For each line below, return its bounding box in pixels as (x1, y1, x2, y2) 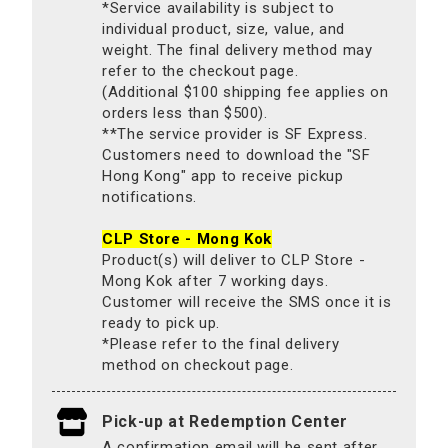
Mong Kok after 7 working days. (102, 271, 329, 290)
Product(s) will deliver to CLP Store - (102, 250, 366, 269)
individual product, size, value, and (102, 19, 346, 38)
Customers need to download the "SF (102, 145, 371, 164)
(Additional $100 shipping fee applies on (102, 82, 389, 101)
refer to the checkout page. (102, 61, 299, 80)
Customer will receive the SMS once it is (102, 292, 392, 311)
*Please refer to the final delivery (102, 334, 340, 353)
